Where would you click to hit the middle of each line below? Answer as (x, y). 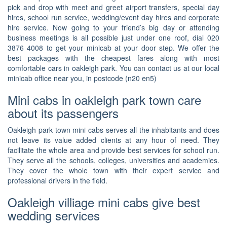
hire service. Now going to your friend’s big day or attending (113, 28)
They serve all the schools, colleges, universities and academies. (113, 160)
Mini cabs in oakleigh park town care (104, 100)
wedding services (54, 215)
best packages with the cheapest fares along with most (113, 58)
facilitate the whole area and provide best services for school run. (113, 150)
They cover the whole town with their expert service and (113, 171)
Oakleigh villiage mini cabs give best (104, 202)
